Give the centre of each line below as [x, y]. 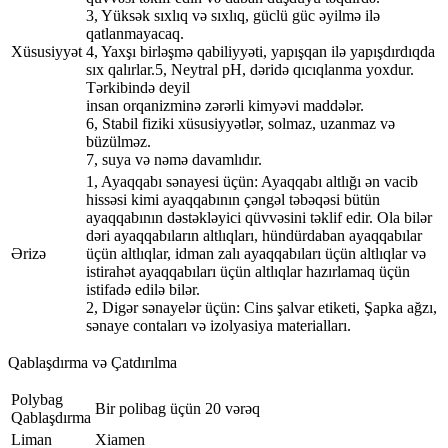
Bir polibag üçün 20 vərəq [177, 409]
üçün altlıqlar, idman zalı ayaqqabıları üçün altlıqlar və [256, 254]
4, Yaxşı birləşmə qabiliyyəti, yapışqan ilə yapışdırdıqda [260, 52]
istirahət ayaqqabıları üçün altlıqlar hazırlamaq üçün [248, 272]
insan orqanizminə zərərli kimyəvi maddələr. [225, 106]
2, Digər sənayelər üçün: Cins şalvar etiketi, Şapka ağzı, [261, 308]
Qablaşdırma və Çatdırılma [92, 363]
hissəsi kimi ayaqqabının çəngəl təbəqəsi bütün [233, 200]
